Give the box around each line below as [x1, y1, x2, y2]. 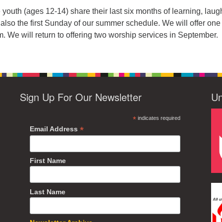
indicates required [136, 115, 180, 121]
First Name [30, 157, 66, 165]
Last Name [30, 187, 66, 196]
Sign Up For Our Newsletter [20, 90, 142, 104]
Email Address [30, 125, 80, 133]
